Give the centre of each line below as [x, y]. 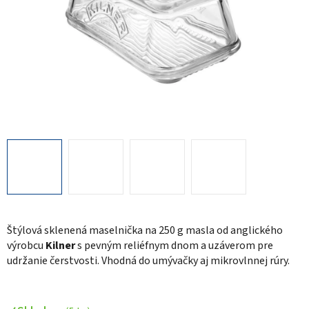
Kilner [60, 245]
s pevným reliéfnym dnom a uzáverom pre [174, 245]
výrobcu [26, 245]
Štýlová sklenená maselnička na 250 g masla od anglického [145, 230]
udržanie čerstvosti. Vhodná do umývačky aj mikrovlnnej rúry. [148, 260]
